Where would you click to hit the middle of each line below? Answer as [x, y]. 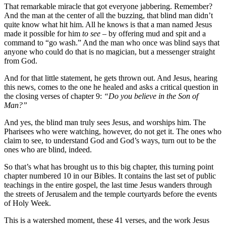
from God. [21, 61]
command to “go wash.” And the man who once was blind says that [112, 43]
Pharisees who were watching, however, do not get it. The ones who [113, 132]
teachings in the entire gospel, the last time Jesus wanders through [108, 185]
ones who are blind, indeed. [48, 150]
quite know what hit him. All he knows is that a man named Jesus [108, 25]
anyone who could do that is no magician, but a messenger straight [109, 52]
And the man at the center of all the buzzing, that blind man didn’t [108, 16]
